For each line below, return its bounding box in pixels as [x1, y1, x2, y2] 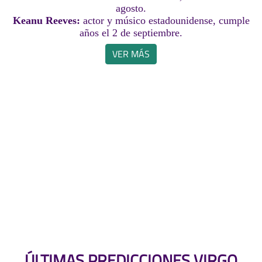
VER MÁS [112, 47, 150, 61]
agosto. [116, 2, 146, 15]
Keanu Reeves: [12, 15, 83, 27]
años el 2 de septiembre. [80, 27, 182, 39]
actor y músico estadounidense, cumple [82, 15, 250, 27]
